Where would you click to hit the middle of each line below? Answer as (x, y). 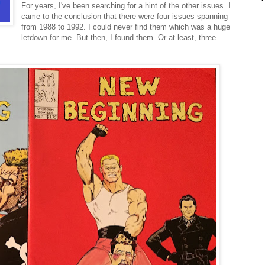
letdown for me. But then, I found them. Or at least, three (119, 38)
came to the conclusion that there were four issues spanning (125, 17)
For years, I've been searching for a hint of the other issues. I (126, 6)
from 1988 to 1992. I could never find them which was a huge (126, 27)
